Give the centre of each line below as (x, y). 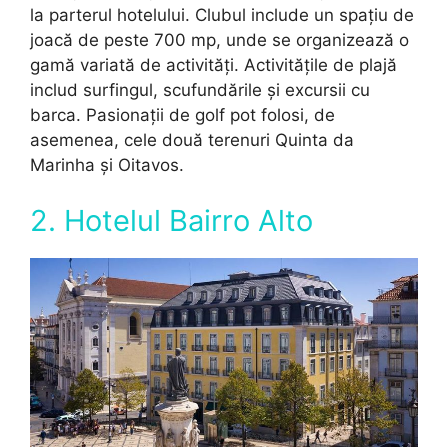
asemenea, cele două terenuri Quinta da (192, 140)
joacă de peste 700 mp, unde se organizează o (219, 40)
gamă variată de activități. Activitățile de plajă (213, 65)
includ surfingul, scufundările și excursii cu (200, 90)
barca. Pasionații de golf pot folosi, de (182, 115)
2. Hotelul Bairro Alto (171, 220)
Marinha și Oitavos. (107, 165)
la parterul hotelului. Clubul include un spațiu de (222, 15)
